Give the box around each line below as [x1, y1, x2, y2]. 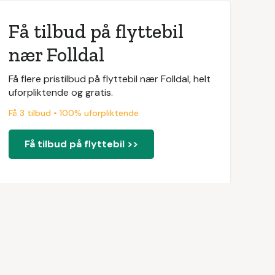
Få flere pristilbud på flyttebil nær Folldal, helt [8, 72, 211, 85]
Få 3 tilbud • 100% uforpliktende [8, 107, 139, 118]
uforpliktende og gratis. [8, 86, 113, 99]
